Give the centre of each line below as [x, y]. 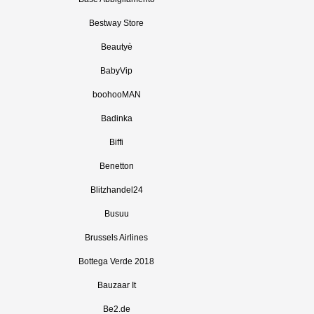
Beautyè [116, 47]
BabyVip [116, 71]
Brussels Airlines [116, 238]
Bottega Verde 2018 [116, 261]
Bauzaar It [116, 285]
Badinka [116, 118]
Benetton [116, 166]
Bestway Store [116, 23]
